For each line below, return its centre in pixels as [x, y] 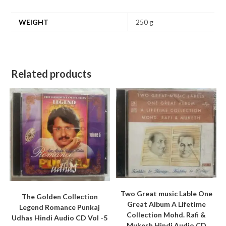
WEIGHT [34, 22]
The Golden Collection [60, 196]
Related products [51, 74]
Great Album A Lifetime [166, 204]
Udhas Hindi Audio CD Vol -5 [60, 217]
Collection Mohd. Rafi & [166, 215]
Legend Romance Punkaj [60, 207]
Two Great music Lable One [166, 194]
